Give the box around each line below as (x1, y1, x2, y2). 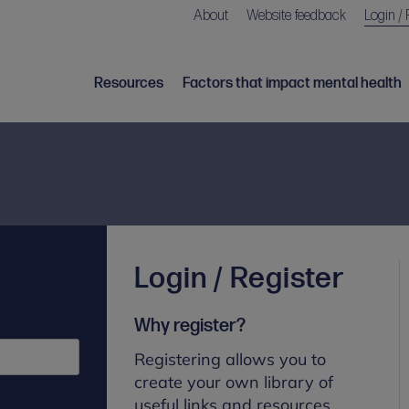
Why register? (134, 315, 246, 337)
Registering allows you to (134, 349, 327, 370)
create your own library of (134, 372, 334, 393)
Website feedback (246, 7, 347, 25)
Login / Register (134, 261, 344, 297)
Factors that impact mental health (183, 75, 402, 92)
